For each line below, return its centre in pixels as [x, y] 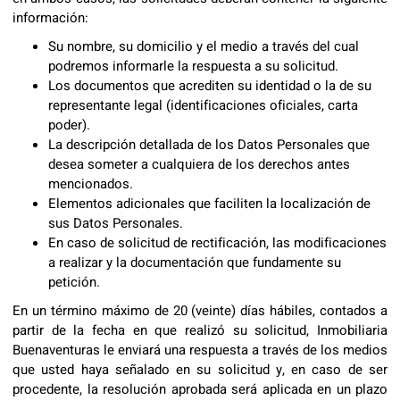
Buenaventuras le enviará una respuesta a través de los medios [200, 350]
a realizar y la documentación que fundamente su [195, 262]
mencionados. [91, 184]
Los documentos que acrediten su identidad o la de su [210, 86]
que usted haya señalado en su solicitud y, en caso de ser [200, 370]
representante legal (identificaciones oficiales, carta [203, 105]
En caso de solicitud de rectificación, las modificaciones [217, 243]
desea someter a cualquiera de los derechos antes [199, 164]
